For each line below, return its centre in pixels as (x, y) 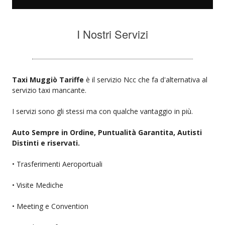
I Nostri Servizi (113, 34)
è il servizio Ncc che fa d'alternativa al (147, 79)
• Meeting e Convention (50, 206)
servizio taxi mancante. (49, 90)
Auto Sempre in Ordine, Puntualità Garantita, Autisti (107, 132)
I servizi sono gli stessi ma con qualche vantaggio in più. (102, 111)
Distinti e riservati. (46, 143)
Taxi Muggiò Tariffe (49, 79)
